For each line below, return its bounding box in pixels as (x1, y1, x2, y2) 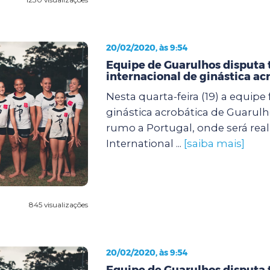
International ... (105, 137, 184, 149)
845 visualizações (28, 199, 88, 209)
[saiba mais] (183, 137, 245, 149)
